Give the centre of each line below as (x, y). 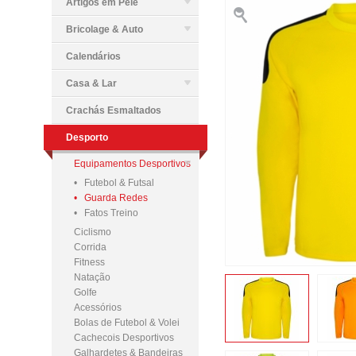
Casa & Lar (91, 83)
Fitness (89, 262)
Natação (92, 277)
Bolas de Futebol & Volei (127, 323)
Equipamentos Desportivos (132, 164)
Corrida (90, 247)
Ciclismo (93, 232)
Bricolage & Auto (104, 29)
